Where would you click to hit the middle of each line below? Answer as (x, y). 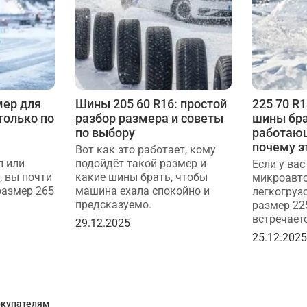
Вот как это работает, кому (145, 149)
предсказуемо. (113, 204)
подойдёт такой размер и (140, 163)
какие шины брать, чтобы (141, 177)
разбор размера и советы (149, 118)
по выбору (105, 132)
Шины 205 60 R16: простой (151, 103)
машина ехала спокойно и (142, 191)
